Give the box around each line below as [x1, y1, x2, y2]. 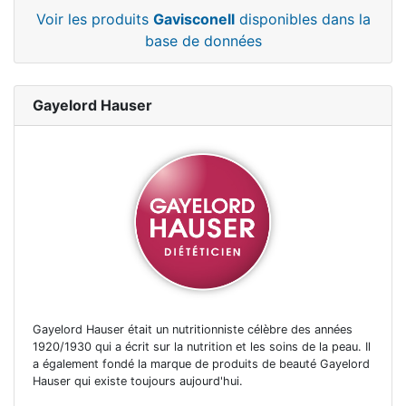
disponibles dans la [234, 10, 371, 29]
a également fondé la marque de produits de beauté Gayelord [33, 356, 370, 371]
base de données [144, 32, 262, 51]
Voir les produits [35, 10, 153, 29]
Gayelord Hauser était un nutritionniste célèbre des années [33, 322, 353, 336]
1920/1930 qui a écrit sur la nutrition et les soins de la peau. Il [33, 339, 371, 353]
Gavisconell [152, 10, 235, 29]
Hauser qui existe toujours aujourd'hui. [33, 373, 243, 388]
